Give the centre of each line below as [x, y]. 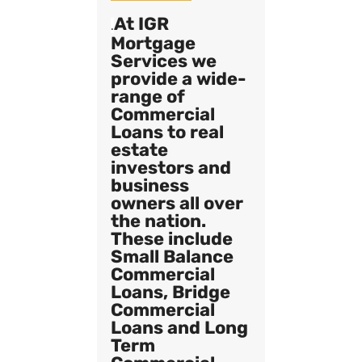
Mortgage [154, 43]
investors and [171, 167]
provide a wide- [179, 78]
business [150, 185]
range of [148, 96]
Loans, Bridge [171, 292]
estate [140, 149]
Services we [164, 61]
